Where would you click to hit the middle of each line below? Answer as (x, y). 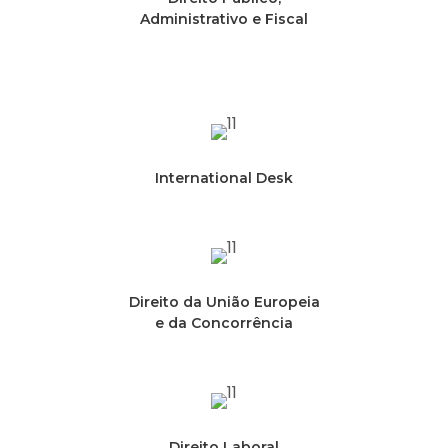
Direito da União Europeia (224, 302)
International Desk (224, 178)
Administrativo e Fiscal (224, 19)
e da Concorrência (224, 323)
